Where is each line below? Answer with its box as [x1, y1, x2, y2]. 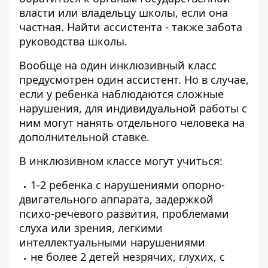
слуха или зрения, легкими [19, 221, 163, 235]
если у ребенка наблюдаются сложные [19, 87, 224, 101]
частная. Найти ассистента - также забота [19, 20, 242, 34]
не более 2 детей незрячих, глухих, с [31, 249, 225, 264]
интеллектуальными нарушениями [19, 235, 205, 249]
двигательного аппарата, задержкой [19, 192, 214, 206]
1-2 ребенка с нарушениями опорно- [31, 178, 225, 192]
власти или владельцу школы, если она [19, 5, 228, 20]
